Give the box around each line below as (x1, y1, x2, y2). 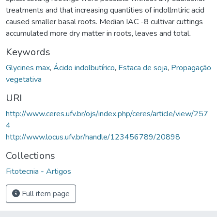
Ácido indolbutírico (53, 62, 115, 73)
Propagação (171, 62, 211, 73)
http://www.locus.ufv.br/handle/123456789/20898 (6, 131, 180, 142)
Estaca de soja (118, 62, 168, 73)
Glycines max (6, 62, 50, 73)
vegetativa (6, 74, 42, 85)
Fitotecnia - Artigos (6, 166, 71, 177)
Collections (6, 149, 55, 162)
